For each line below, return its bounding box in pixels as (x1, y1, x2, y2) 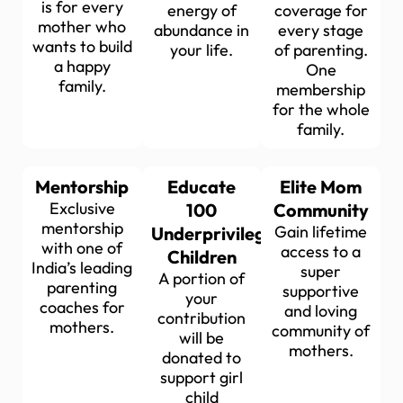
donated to (162, 347, 241, 369)
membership (276, 79, 366, 101)
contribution (157, 308, 246, 329)
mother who (38, 16, 127, 38)
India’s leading (31, 257, 133, 279)
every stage (278, 20, 364, 41)
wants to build (31, 36, 132, 58)
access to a (281, 241, 362, 263)
